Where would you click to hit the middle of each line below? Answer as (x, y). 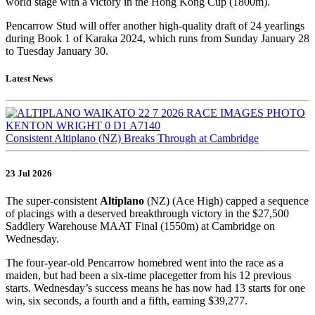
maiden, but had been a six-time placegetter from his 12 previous (148, 275)
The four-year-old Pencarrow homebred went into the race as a (144, 262)
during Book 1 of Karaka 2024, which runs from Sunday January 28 (157, 39)
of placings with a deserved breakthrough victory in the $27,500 (147, 213)
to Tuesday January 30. (57, 51)
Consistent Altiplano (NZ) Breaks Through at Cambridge (132, 139)
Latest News (29, 79)
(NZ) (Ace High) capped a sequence (226, 200)
